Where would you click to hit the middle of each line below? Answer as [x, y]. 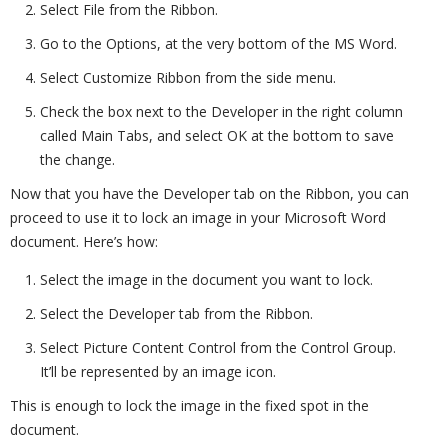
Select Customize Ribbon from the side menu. [188, 77]
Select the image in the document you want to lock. [206, 279]
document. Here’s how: [84, 241]
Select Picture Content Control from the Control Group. [218, 347]
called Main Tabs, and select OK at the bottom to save [217, 135]
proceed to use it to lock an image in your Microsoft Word [198, 217]
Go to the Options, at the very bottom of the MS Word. [218, 43]
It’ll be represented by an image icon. [158, 371]
